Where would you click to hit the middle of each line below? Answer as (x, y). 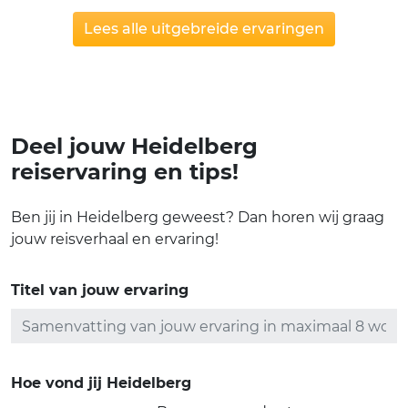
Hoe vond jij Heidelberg (101, 383)
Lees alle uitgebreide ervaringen (204, 28)
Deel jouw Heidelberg (134, 147)
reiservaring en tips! (125, 172)
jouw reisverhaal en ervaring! (115, 240)
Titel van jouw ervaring (100, 291)
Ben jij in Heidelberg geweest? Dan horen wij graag (198, 218)
